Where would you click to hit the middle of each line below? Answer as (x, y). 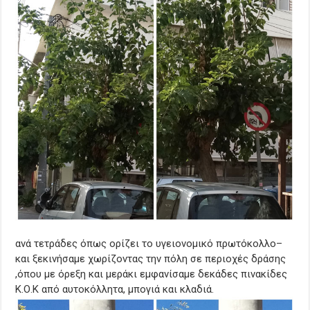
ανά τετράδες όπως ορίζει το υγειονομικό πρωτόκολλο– (149, 243)
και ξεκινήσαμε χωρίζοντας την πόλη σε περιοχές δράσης (151, 258)
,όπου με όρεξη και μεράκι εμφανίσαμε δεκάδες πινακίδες (152, 274)
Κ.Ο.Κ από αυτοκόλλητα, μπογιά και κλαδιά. (115, 289)
